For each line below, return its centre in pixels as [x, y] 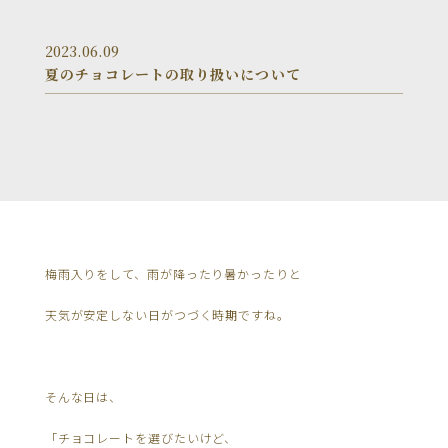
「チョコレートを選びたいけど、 [141, 437]
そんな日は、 [83, 396]
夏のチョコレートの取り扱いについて [172, 74]
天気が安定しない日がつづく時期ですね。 [167, 314]
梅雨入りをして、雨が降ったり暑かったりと [173, 273]
